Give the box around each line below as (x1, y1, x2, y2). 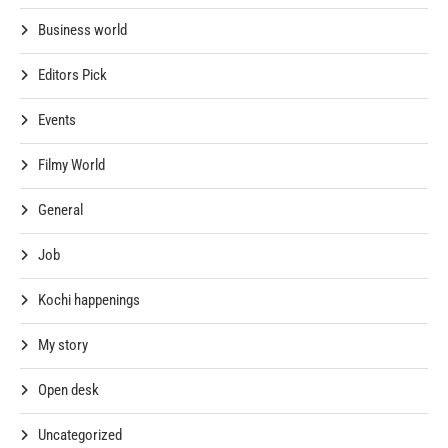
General (38, 200, 83, 219)
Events (38, 110, 76, 129)
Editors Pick (38, 65, 107, 84)
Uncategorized (38, 425, 122, 444)
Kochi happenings (38, 290, 140, 309)
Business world (38, 20, 127, 39)
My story (38, 335, 88, 354)
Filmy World (38, 155, 105, 174)
